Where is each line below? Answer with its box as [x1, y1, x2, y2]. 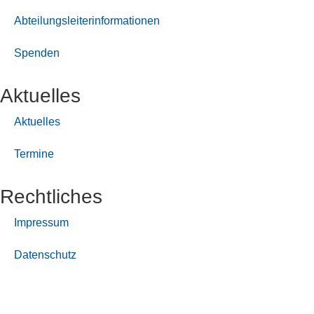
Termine [14, 147, 54, 160]
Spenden [14, 46, 60, 59]
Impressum [14, 216, 69, 228]
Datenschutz [14, 248, 76, 261]
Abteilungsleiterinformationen [14, 14, 160, 27]
